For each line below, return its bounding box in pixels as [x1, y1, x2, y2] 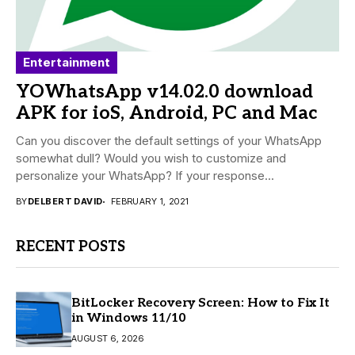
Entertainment [23, 55, 110, 71]
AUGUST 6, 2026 [71, 332, 144, 344]
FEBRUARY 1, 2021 [110, 196, 189, 208]
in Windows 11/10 [71, 310, 186, 326]
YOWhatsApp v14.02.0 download [16, 81, 313, 104]
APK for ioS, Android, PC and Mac [16, 102, 317, 125]
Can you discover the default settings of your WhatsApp [16, 133, 322, 149]
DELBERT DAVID [27, 196, 103, 208]
